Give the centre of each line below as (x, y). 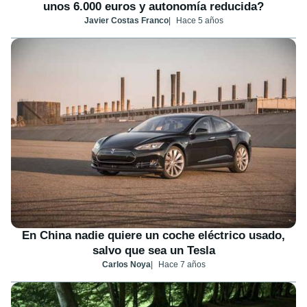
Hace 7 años (182, 265)
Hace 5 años (199, 20)
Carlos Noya (126, 265)
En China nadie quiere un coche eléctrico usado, (153, 236)
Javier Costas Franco (126, 20)
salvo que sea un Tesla (153, 251)
